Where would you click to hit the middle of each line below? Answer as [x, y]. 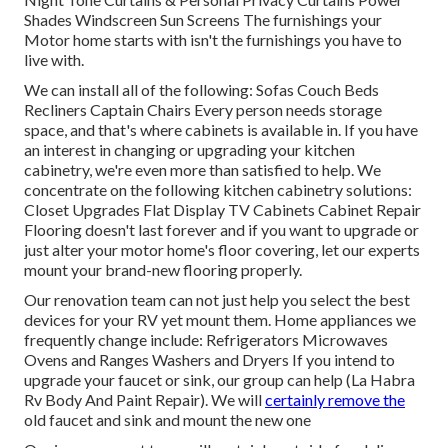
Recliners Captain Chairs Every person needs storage [203, 110]
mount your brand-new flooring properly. [163, 270]
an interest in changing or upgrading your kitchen [189, 150]
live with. [54, 60]
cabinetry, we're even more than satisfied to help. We [202, 170]
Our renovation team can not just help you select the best [217, 300]
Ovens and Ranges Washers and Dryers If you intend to [209, 360]
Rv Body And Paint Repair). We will [144, 400]
